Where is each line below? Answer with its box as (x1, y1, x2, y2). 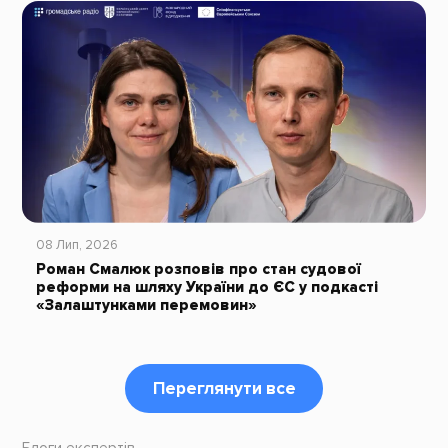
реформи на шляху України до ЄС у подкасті (35, 278, 378, 298)
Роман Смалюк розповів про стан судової (35, 260, 361, 280)
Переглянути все (152, 378, 296, 400)
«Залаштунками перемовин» (35, 296, 257, 316)
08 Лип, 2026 (35, 237, 118, 254)
